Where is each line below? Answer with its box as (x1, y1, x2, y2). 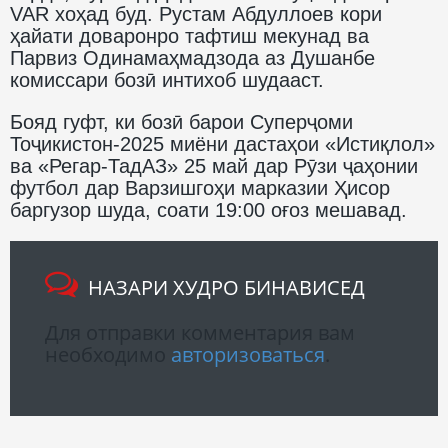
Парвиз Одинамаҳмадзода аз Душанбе (10, 46, 375, 69)
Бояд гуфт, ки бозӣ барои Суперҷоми (10, 110, 353, 133)
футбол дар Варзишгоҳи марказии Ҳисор (10, 176, 390, 199)
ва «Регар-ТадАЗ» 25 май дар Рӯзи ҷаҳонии (10, 154, 418, 177)
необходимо (45, 340, 171, 368)
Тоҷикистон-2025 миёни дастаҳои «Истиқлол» (10, 132, 435, 155)
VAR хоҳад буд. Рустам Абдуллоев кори (10, 2, 382, 25)
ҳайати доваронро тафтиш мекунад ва (10, 24, 369, 47)
